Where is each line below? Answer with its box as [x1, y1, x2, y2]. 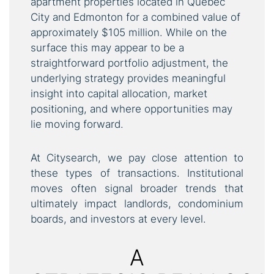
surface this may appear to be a [31, 41, 184, 54]
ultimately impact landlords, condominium [31, 197, 243, 210]
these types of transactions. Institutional [31, 166, 243, 179]
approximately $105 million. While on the [31, 26, 227, 39]
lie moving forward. [31, 117, 124, 130]
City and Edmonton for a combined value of [31, 10, 240, 23]
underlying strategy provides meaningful [31, 72, 226, 84]
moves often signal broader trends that [31, 182, 243, 194]
